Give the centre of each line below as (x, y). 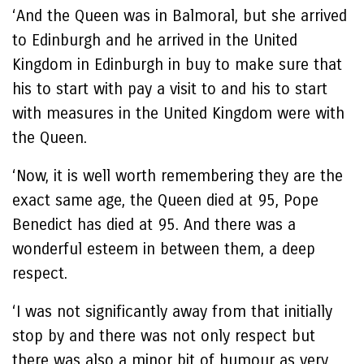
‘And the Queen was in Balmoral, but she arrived (180, 16)
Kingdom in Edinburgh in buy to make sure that (177, 65)
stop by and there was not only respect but (164, 336)
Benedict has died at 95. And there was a (154, 225)
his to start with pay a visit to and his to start (170, 89)
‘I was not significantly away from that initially (172, 312)
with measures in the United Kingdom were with (178, 113)
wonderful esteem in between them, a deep (164, 249)
